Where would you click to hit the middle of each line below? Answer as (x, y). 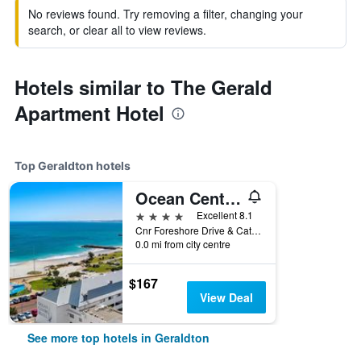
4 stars (154, 215)
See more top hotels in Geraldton (118, 338)
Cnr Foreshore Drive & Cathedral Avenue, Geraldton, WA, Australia (256, 230)
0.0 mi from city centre (183, 244)
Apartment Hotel (89, 113)
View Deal (226, 297)
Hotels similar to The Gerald (143, 87)
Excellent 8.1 (225, 215)
